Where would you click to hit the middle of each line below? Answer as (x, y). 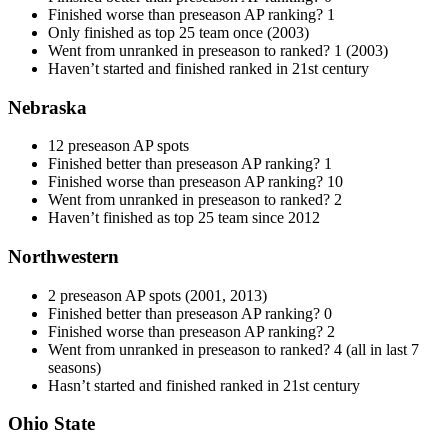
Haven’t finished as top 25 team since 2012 (184, 218)
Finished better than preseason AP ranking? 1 (190, 164)
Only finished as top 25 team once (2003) (178, 32)
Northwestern (63, 257)
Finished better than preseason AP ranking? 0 (190, 313)
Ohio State (51, 424)
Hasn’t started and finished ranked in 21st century (204, 385)
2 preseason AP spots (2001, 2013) (157, 295)
